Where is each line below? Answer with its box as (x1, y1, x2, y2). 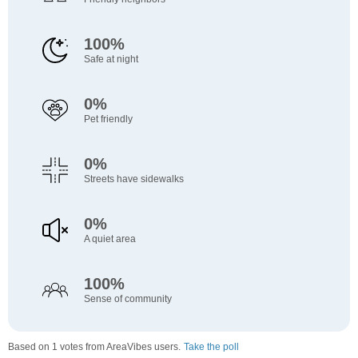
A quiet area (83, 233, 136, 245)
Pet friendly (83, 113, 133, 125)
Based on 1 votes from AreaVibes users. (8, 341, 181, 353)
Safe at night (83, 54, 138, 66)
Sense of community (83, 293, 172, 305)
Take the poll (184, 341, 239, 353)
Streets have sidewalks (83, 173, 184, 185)
